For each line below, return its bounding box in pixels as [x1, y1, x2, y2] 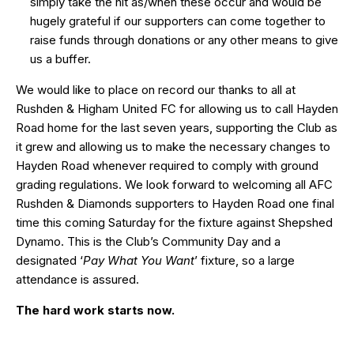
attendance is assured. [16, 271, 139, 287]
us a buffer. [30, 51, 91, 66]
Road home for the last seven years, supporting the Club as [16, 119, 337, 135]
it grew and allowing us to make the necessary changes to [16, 138, 330, 154]
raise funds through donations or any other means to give [30, 32, 338, 47]
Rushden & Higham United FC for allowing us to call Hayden [16, 100, 338, 116]
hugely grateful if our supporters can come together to [30, 13, 326, 28]
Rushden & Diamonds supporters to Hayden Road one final [16, 195, 334, 211]
